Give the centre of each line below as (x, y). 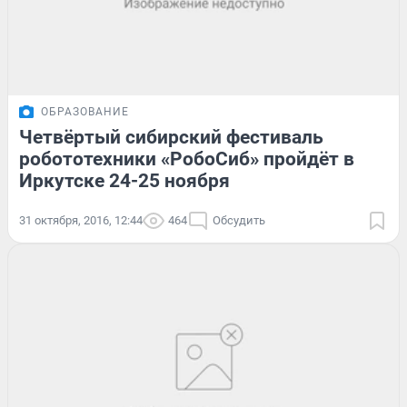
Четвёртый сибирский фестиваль (171, 138)
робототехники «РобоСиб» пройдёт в (187, 159)
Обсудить (239, 221)
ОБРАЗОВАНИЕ (85, 112)
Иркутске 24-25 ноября (124, 181)
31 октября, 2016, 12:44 (81, 221)
